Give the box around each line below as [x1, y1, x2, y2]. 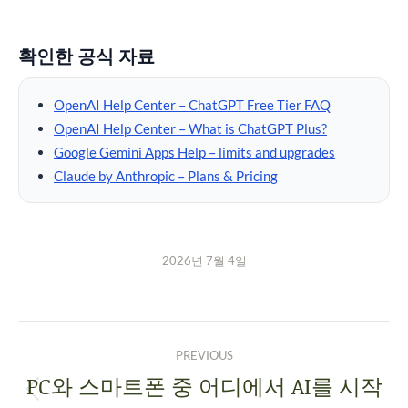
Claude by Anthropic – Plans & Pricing [54, 168, 278, 184]
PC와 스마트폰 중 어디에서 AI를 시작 [25, 371, 382, 401]
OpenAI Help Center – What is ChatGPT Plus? [54, 120, 327, 137]
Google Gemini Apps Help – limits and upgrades [54, 144, 335, 160]
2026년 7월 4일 [161, 253, 247, 268]
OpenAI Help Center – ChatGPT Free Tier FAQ [54, 97, 331, 113]
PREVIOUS [175, 348, 233, 362]
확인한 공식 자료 [18, 43, 155, 68]
